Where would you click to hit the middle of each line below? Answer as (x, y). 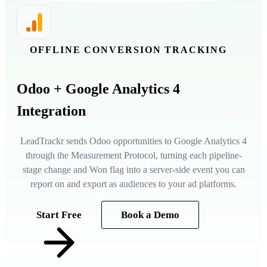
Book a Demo (150, 215)
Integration (51, 111)
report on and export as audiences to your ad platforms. (133, 184)
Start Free (59, 215)
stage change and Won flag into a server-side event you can (133, 170)
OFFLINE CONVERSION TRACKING (128, 49)
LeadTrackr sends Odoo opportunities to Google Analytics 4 (133, 141)
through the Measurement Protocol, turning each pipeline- (133, 156)
